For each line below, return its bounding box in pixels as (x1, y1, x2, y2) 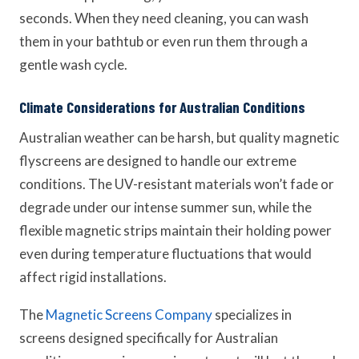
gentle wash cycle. (19, 56, 127, 73)
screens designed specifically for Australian (19, 329, 278, 346)
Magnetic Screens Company (46, 306, 212, 323)
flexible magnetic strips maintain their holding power (19, 222, 332, 239)
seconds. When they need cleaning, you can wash (19, 10, 309, 26)
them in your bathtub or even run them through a (19, 33, 308, 50)
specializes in (212, 306, 292, 323)
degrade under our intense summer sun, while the (19, 199, 312, 216)
